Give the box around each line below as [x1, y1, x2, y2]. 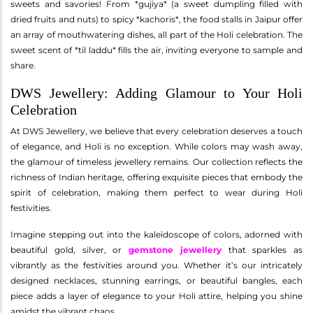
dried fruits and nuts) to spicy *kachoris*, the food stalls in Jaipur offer [10, 13, 303, 24]
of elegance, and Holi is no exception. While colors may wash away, [10, 140, 303, 152]
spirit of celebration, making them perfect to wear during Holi [10, 187, 303, 198]
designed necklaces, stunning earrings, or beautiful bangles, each [10, 275, 303, 286]
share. [10, 59, 36, 71]
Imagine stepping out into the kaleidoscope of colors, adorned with [10, 228, 303, 240]
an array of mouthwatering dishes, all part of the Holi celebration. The [10, 29, 303, 40]
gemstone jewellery [129, 244, 221, 255]
